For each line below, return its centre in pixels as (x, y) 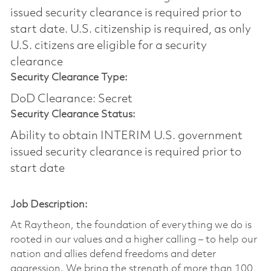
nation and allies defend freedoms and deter (113, 254)
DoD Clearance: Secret (71, 99)
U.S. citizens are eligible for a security (108, 46)
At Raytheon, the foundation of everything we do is (131, 225)
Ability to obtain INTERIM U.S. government (126, 136)
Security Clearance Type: (69, 77)
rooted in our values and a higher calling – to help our (133, 240)
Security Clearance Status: (73, 114)
